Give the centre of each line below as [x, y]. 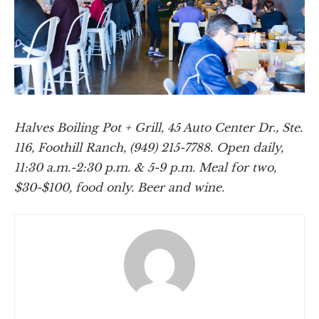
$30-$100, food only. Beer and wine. [119, 187]
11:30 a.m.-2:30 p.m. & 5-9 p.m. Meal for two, [145, 167]
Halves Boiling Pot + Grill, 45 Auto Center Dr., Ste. [158, 127]
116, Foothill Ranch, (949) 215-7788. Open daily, [149, 147]
